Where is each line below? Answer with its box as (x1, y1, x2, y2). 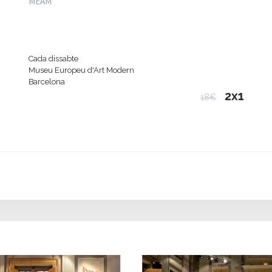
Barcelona (28, 77, 65, 87)
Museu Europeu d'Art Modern (28, 66, 134, 75)
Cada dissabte (28, 54, 78, 64)
